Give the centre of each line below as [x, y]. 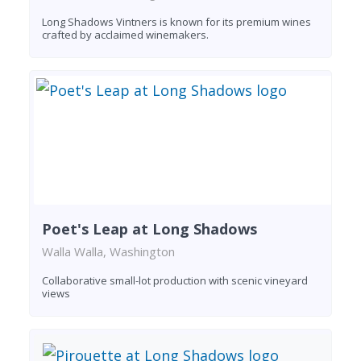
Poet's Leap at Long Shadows [149, 229]
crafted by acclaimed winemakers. [125, 35]
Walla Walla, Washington [108, 252]
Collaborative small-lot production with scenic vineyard [175, 281]
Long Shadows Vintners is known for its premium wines [176, 22]
